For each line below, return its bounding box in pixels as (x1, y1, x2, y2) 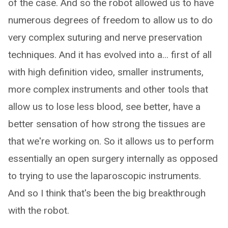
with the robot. (8, 205, 69, 216)
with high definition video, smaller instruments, (8, 66, 204, 78)
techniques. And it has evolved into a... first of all (8, 49, 212, 61)
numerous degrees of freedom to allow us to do (8, 14, 213, 26)
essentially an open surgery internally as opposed (8, 153, 218, 164)
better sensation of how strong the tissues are (8, 118, 205, 130)
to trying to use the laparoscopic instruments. (8, 170, 201, 182)
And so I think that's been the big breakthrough (8, 187, 206, 199)
